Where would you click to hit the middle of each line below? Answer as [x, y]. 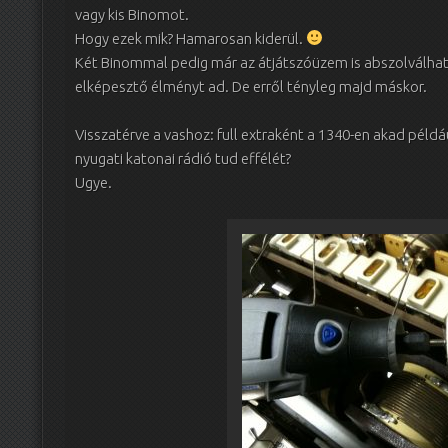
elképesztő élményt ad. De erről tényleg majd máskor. [251, 86]
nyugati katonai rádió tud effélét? [183, 159]
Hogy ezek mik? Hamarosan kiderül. [190, 38]
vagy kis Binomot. [132, 14]
